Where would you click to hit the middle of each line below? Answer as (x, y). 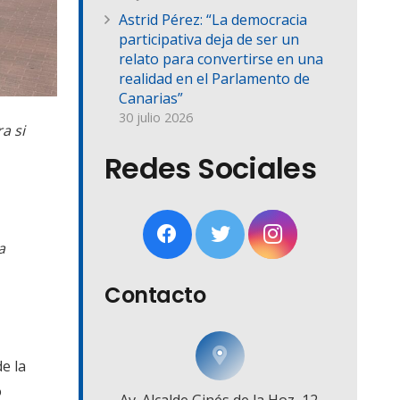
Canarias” (151, 99)
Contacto (155, 296)
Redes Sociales (211, 169)
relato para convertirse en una (221, 59)
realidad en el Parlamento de (214, 79)
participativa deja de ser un (209, 40)
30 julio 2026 (156, 118)
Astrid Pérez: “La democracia (213, 20)
